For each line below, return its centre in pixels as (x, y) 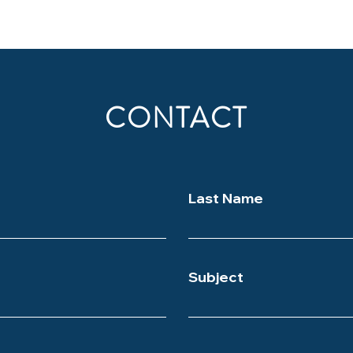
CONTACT (176, 118)
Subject (216, 279)
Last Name (226, 200)
